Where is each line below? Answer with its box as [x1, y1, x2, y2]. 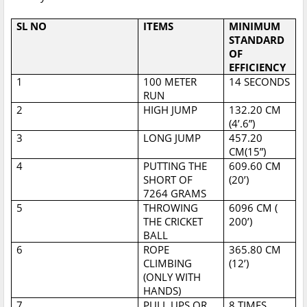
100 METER [143, 75, 197, 89]
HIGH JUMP [143, 103, 198, 117]
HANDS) [143, 284, 182, 298]
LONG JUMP [143, 131, 201, 145]
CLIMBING [143, 256, 193, 271]
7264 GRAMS [143, 186, 207, 201]
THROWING [143, 201, 199, 215]
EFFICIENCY [229, 60, 286, 75]
